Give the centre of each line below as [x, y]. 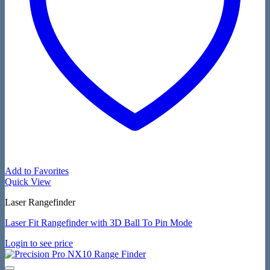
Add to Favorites [37, 171]
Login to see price [39, 243]
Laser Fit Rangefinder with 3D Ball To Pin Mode [99, 223]
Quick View [28, 182]
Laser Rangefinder [40, 202]
